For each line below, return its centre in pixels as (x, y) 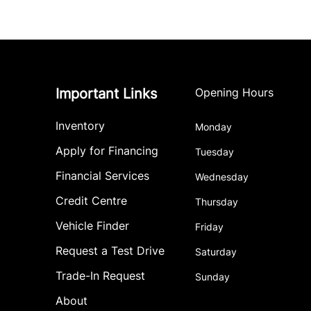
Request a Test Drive (110, 251)
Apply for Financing (107, 151)
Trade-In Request (100, 276)
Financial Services (102, 176)
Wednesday (222, 177)
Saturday (216, 252)
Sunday (213, 277)
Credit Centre (91, 201)
